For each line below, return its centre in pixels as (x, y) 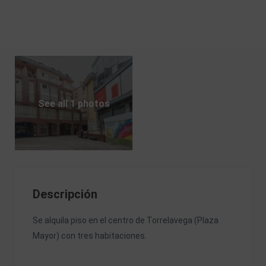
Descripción (65, 194)
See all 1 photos (74, 103)
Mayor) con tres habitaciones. (90, 236)
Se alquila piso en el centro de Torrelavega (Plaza (126, 220)
